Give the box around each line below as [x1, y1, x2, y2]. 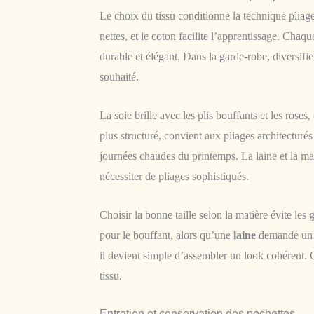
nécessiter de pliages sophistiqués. [100, 170, 249, 182]
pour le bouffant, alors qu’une [100, 228, 233, 241]
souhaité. [100, 71, 139, 83]
